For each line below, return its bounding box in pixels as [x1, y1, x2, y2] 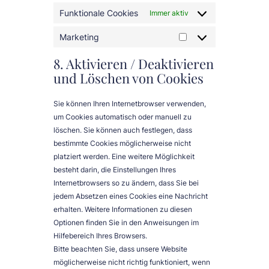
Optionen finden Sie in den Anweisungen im [53, 218, 199, 228]
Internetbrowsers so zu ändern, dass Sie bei [53, 178, 199, 188]
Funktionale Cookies [59, 8, 138, 19]
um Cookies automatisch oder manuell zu [53, 112, 192, 122]
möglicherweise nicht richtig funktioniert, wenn [53, 258, 210, 267]
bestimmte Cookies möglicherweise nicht [53, 139, 191, 148]
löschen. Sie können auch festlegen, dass [53, 125, 192, 135]
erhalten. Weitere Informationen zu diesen [53, 205, 192, 214]
